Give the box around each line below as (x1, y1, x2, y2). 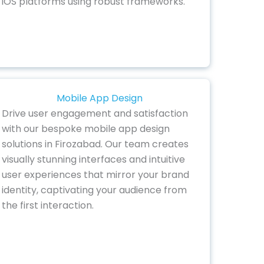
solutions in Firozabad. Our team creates (1, 137, 189, 151)
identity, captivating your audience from (1, 183, 187, 197)
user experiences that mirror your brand (1, 167, 189, 181)
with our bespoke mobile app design (1, 121, 170, 136)
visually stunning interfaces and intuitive (1, 152, 185, 166)
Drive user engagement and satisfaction (1, 106, 188, 120)
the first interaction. (1, 198, 94, 212)
